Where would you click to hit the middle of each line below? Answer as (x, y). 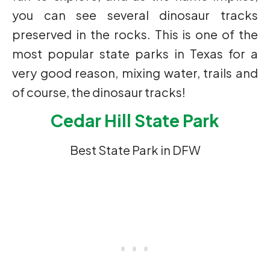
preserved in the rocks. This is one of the (135, 34)
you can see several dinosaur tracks (135, 15)
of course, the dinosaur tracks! (99, 92)
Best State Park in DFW (135, 150)
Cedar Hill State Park (135, 121)
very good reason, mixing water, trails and (135, 73)
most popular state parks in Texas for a (135, 54)
